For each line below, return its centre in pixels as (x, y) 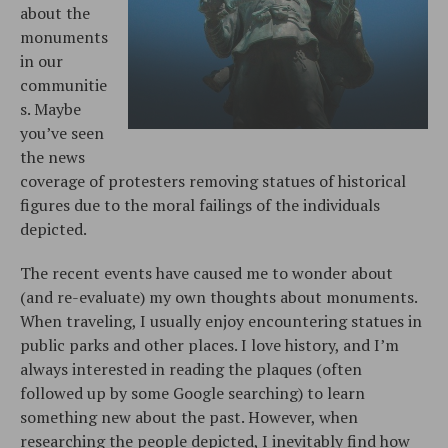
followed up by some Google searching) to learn (192, 392)
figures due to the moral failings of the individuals (200, 204)
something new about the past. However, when (189, 416)
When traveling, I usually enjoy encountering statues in (221, 320)
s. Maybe (50, 108)
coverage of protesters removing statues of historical (213, 180)
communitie (63, 84)
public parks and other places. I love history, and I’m (209, 344)
